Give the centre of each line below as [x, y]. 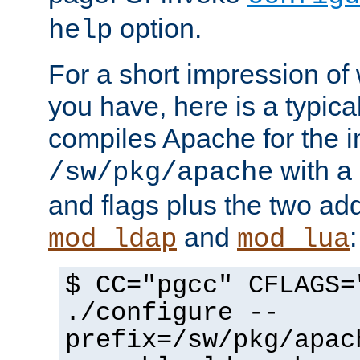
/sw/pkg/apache [161, 173]
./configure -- [172, 314]
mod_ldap [112, 240]
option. [157, 29]
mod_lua [293, 240]
